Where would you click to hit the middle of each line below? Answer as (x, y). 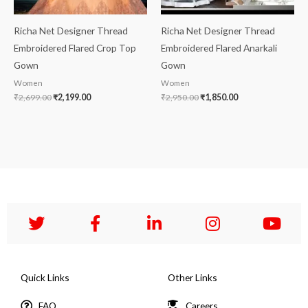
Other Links (192, 278)
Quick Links (45, 278)
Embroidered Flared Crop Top (75, 47)
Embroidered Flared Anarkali (219, 47)
